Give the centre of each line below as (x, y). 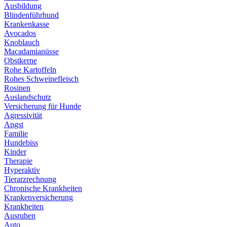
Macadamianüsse (31, 51)
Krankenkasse (27, 24)
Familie (16, 133)
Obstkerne (21, 60)
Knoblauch (22, 42)
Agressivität (23, 115)
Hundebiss (21, 142)
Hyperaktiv (22, 170)
